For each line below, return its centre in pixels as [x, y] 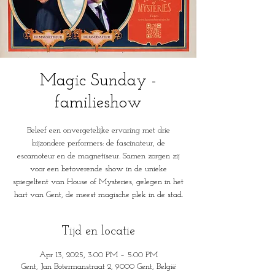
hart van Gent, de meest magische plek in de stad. [98, 195]
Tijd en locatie [98, 231]
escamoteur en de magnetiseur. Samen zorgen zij [98, 156]
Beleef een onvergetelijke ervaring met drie [98, 130]
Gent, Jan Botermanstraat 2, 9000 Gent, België [98, 267]
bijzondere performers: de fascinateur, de [98, 143]
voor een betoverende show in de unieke [98, 169]
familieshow [98, 103]
